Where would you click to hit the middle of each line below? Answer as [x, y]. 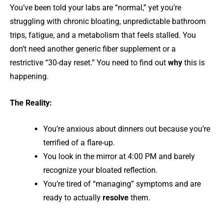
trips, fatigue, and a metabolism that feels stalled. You [103, 35]
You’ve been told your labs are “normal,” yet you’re [96, 8]
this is [193, 63]
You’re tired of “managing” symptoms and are [122, 184]
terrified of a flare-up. [79, 143]
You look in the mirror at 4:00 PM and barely [119, 157]
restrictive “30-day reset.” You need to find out [89, 63]
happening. [29, 76]
